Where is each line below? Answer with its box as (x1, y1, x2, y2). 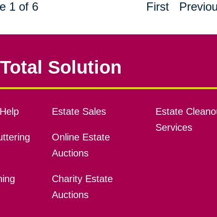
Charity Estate (51, 173, 113, 185)
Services (155, 122, 192, 133)
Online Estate (51, 132, 110, 143)
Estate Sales (51, 106, 106, 117)
